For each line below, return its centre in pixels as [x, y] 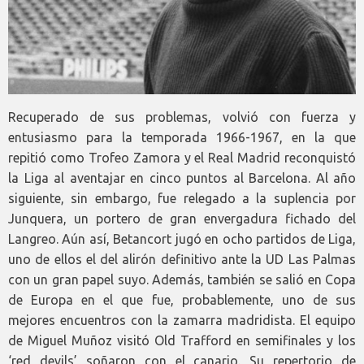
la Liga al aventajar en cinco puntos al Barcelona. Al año [182, 178]
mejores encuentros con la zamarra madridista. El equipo [182, 320]
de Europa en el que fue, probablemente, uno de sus [182, 299]
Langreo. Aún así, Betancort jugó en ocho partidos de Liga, [182, 238]
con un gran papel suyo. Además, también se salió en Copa [182, 279]
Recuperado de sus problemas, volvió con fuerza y [182, 117]
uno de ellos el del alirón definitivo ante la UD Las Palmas [182, 259]
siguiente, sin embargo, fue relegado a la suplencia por [182, 198]
